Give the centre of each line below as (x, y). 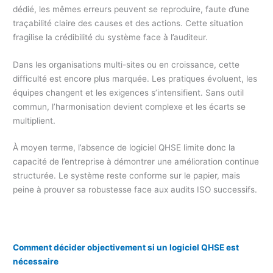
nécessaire (36, 262)
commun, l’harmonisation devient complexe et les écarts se (129, 106)
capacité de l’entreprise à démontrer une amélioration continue (136, 162)
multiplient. (34, 120)
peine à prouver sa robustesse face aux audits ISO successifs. (135, 190)
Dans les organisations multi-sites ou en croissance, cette (126, 64)
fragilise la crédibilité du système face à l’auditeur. (111, 37)
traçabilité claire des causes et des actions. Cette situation (128, 23)
